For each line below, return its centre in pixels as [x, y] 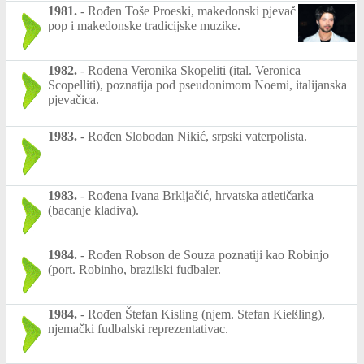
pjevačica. [74, 100]
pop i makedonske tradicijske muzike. [144, 26]
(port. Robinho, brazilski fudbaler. [134, 270]
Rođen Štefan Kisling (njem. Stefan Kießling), [206, 314]
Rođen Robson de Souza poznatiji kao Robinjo [208, 255]
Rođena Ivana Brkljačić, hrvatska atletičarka [201, 196]
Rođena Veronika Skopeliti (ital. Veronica [194, 71]
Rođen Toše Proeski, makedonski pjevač [192, 11]
